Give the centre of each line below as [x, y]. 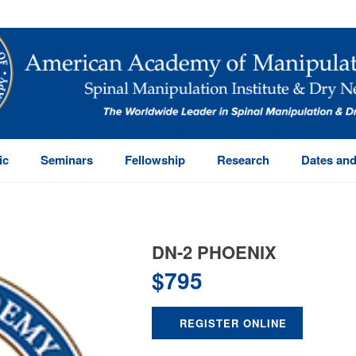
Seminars [66, 160]
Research [243, 160]
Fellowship [155, 160]
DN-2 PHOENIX [214, 252]
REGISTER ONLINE [233, 323]
